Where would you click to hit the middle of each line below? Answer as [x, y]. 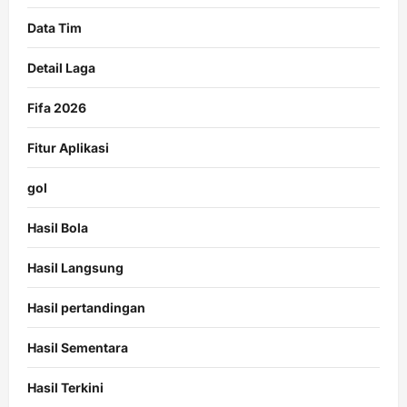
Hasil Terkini [65, 388]
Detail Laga [61, 68]
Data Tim [55, 28]
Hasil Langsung [75, 268]
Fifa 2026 [57, 108]
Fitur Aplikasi [68, 148]
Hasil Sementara [78, 348]
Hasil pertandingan [86, 308]
